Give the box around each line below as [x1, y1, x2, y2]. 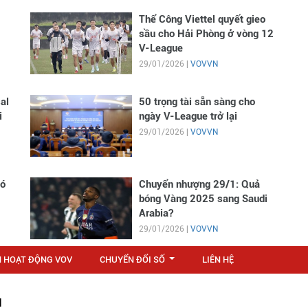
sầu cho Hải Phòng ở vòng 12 [138, 27, 274, 40]
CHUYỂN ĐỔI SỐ [100, 254, 165, 265]
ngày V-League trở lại [138, 109, 237, 122]
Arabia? [138, 206, 173, 219]
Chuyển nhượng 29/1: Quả [138, 177, 260, 190]
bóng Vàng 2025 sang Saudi [138, 192, 267, 205]
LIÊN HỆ [202, 254, 234, 265]
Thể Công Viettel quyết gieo [138, 12, 265, 25]
